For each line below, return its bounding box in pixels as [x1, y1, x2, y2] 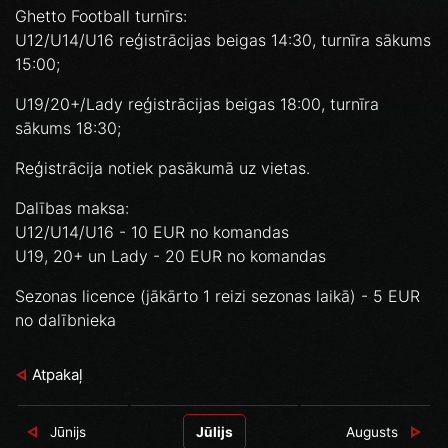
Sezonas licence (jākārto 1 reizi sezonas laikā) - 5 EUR [15, 285, 420, 306]
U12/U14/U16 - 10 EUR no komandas [15, 221, 289, 242]
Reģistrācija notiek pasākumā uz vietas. [15, 157, 310, 178]
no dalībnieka [15, 309, 116, 330]
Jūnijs [50, 423, 86, 440]
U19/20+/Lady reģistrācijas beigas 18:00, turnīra [15, 93, 379, 114]
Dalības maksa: [15, 197, 129, 218]
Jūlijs [196, 423, 233, 440]
